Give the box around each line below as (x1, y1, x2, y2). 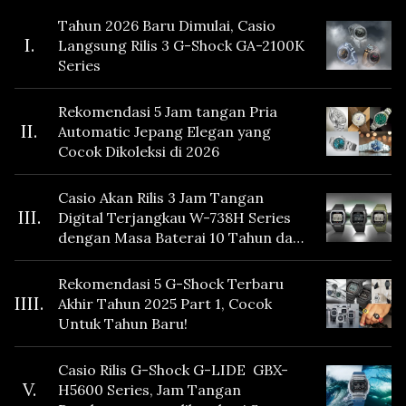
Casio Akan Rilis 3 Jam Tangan (58, 188, 264, 207)
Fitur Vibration (58, 247, 160, 266)
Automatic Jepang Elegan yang (58, 121, 271, 140)
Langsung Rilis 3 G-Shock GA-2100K (58, 35, 305, 54)
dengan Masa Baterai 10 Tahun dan (58, 227, 302, 246)
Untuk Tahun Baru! (58, 314, 188, 333)
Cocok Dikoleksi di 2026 (58, 141, 219, 160)
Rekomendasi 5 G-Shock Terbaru (58, 274, 284, 293)
